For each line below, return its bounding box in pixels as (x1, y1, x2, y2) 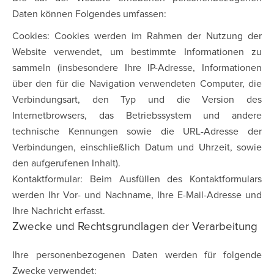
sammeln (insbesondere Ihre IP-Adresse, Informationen (12, 63, 262, 73)
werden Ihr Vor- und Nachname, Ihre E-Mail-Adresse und (12, 190, 262, 200)
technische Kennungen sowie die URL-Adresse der (12, 127, 262, 136)
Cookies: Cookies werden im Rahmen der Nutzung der (12, 31, 262, 41)
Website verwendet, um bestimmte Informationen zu (12, 47, 262, 57)
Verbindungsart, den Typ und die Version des (12, 95, 262, 105)
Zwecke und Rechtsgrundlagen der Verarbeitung (12, 221, 257, 232)
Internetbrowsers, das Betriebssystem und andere (12, 111, 262, 120)
